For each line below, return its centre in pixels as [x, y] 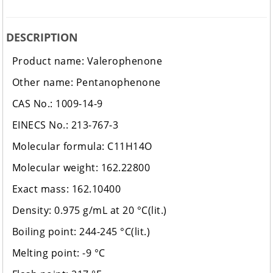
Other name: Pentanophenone [86, 83]
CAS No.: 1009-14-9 [57, 104]
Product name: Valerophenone [87, 61]
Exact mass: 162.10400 [66, 189]
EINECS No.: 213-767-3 [65, 125]
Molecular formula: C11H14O [82, 147]
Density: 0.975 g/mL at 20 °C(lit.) [89, 211]
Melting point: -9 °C [58, 253]
